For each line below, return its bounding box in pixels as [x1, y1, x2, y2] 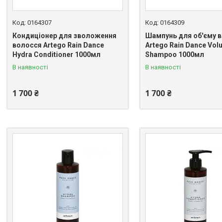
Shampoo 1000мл [145, 51, 204, 59]
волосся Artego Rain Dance [12, 41, 104, 50]
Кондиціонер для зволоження [12, 32, 116, 40]
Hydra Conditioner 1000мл [12, 51, 101, 59]
